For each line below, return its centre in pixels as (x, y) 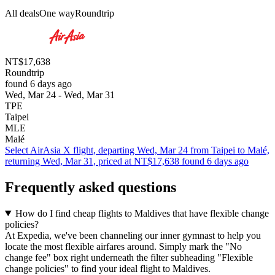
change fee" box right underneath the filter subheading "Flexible (129, 258)
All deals (22, 14)
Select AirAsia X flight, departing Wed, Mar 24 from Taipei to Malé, (137, 150)
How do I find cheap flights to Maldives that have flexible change (142, 213)
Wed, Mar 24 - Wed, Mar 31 (60, 95)
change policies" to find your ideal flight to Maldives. (108, 269)
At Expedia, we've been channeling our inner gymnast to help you (133, 235)
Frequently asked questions (91, 188)
